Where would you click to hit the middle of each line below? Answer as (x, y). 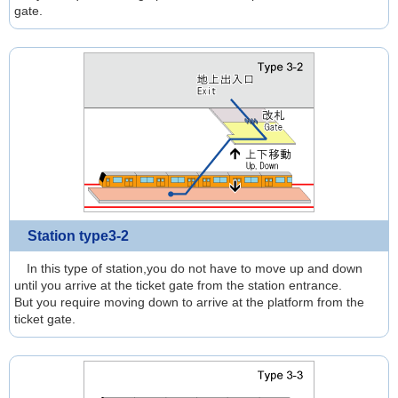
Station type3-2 (78, 236)
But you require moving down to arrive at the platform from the (189, 302)
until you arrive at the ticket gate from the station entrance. (178, 285)
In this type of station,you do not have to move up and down (188, 268)
